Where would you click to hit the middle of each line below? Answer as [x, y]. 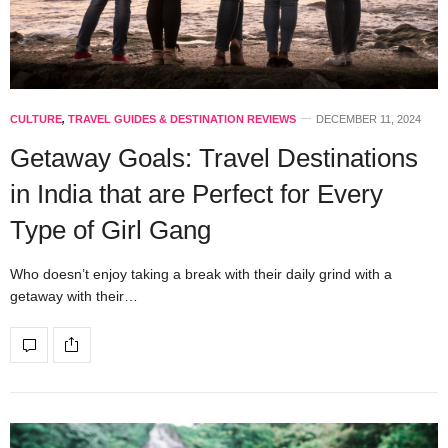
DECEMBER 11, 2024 [368, 118]
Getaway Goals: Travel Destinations [214, 157]
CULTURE [36, 118]
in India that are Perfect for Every [196, 193]
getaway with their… [74, 295]
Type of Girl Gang [110, 229]
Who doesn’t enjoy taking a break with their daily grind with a [201, 273]
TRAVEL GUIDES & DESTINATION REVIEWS [182, 118]
